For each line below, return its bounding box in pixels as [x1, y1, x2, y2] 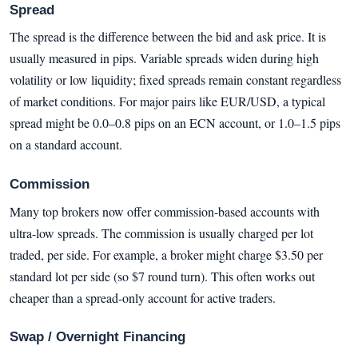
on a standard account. [10, 136, 122, 153]
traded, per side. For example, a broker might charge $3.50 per [10, 245, 323, 263]
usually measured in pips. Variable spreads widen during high [10, 50, 319, 67]
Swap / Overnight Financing [10, 329, 185, 345]
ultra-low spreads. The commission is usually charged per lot [10, 224, 313, 241]
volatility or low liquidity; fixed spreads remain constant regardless [10, 71, 341, 89]
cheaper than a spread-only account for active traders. [10, 288, 276, 306]
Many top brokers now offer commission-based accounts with [10, 202, 320, 220]
